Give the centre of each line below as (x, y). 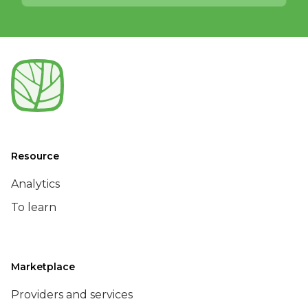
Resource (35, 156)
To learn (34, 207)
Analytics (35, 184)
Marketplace (43, 267)
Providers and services (72, 295)
